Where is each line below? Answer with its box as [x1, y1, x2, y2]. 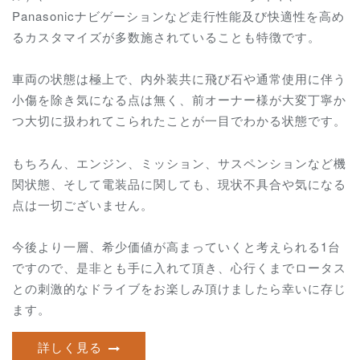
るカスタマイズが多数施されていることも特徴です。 [12, 28, 321, 46]
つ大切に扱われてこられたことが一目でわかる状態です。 [12, 112, 346, 129]
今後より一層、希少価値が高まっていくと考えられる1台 [12, 237, 341, 255]
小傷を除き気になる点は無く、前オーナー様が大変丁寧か [12, 91, 346, 108]
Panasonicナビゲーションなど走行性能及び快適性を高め [12, 7, 345, 25]
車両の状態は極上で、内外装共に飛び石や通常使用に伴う [12, 70, 346, 88]
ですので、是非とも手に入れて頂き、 [12, 258, 231, 276]
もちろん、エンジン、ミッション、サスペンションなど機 [12, 153, 346, 171]
